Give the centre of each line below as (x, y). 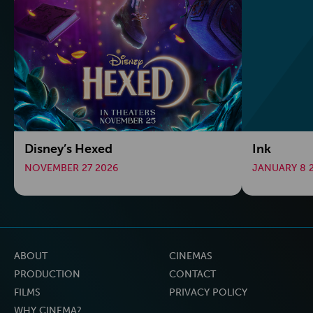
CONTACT (192, 275)
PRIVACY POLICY (208, 293)
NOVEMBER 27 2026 (71, 168)
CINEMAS (191, 256)
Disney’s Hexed (68, 148)
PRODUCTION (47, 275)
